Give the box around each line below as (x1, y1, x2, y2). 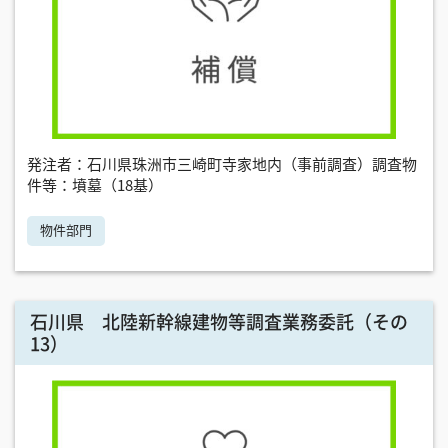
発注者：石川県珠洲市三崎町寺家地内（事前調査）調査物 (27, 157, 417, 173)
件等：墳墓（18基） (27, 178, 163, 194)
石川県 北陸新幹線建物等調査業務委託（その (30, 308, 408, 336)
